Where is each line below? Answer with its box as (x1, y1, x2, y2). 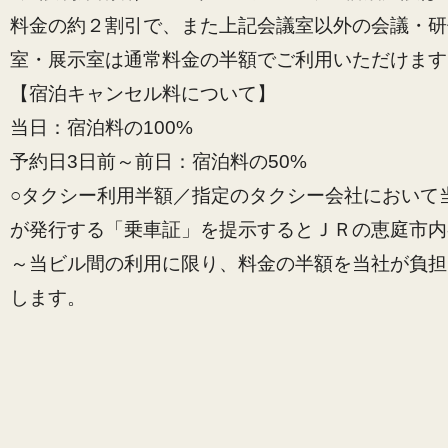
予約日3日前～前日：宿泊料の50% (10, 150, 307, 173)
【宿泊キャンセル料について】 (10, 82, 276, 105)
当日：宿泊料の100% (10, 116, 193, 139)
